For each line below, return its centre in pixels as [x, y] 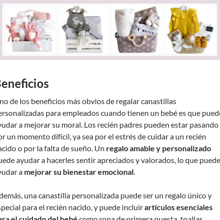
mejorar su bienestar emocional [79, 171]
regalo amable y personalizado [159, 148]
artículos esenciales [179, 207]
